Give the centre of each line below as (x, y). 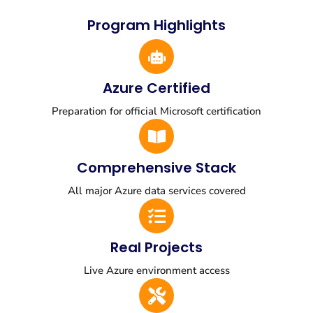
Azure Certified (156, 88)
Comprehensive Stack (156, 168)
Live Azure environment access (156, 271)
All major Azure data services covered (156, 191)
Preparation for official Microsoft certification (156, 111)
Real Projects (156, 248)
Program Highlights (156, 26)
